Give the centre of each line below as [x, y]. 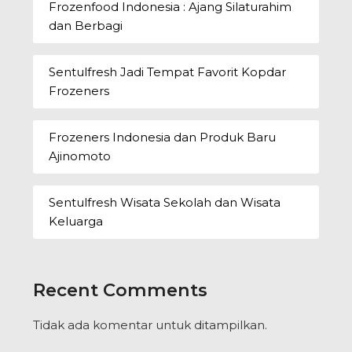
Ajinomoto [80, 156]
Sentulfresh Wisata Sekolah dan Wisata [165, 202]
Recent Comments [121, 290]
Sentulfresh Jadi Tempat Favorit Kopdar [168, 71]
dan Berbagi [86, 25]
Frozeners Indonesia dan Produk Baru [163, 137]
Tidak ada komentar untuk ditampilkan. [150, 325]
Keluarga [76, 221]
